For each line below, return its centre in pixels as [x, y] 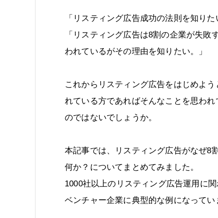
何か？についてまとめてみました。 [132, 167]
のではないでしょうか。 [111, 118]
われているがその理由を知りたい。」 [136, 51]
